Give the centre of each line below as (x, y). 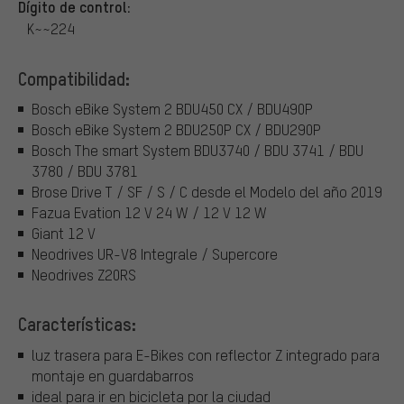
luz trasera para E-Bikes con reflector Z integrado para (206, 354)
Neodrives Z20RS (84, 275)
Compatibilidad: (74, 78)
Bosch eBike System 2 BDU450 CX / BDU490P (172, 109)
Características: (77, 324)
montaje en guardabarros (113, 375)
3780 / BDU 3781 (85, 171)
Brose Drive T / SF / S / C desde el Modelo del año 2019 (207, 192)
